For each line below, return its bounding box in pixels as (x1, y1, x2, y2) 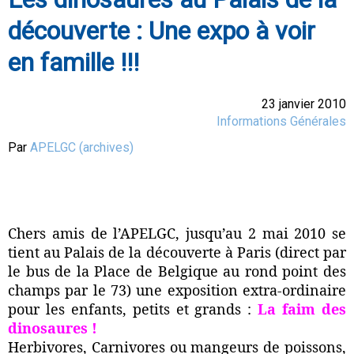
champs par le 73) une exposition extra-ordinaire (8, 281, 346, 300)
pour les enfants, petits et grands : (8, 299, 258, 319)
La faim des (258, 299, 347, 319)
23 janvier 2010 (262, 96, 346, 111)
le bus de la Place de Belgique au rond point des (8, 262, 346, 281)
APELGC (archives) (30, 140, 134, 156)
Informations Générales (217, 113, 346, 129)
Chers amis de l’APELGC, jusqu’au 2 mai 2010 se (8, 224, 346, 243)
